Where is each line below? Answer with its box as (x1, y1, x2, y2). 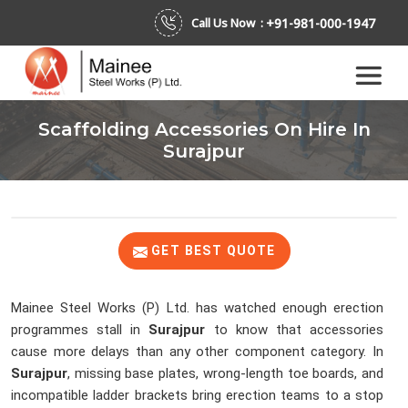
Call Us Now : (191, 15, 266, 31)
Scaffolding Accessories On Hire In (37, 118, 371, 141)
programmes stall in (11, 321, 149, 339)
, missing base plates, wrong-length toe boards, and (67, 365, 383, 382)
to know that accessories (205, 321, 384, 339)
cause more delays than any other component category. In (11, 343, 383, 361)
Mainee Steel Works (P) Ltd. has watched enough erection (11, 300, 383, 317)
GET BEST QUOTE (147, 243, 276, 259)
